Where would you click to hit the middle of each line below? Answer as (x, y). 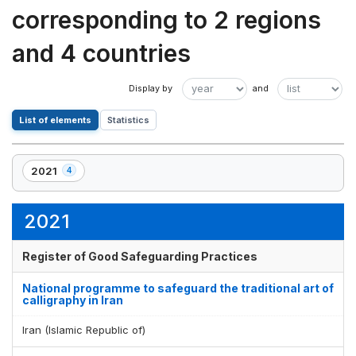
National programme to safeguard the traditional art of (178, 288)
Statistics (128, 120)
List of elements (55, 120)
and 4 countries (101, 53)
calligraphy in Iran (73, 300)
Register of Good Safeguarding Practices (140, 256)
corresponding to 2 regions (166, 19)
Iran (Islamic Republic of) (84, 329)
